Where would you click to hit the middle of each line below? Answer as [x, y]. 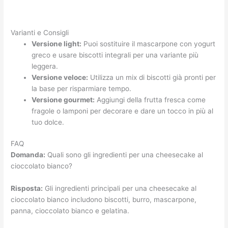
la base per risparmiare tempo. [82, 88]
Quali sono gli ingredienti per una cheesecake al [124, 155]
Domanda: [28, 155]
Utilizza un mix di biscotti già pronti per [152, 77]
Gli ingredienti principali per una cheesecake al [120, 189]
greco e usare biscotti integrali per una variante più [115, 55]
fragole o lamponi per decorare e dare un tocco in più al [123, 111]
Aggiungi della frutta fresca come [150, 99]
